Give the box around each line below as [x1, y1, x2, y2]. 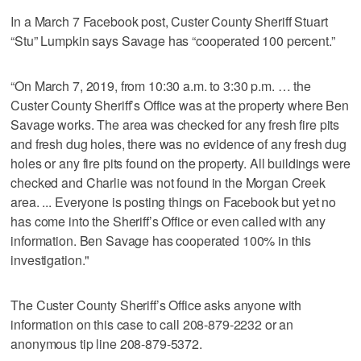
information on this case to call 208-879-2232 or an [10, 315, 294, 334]
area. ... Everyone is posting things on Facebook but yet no [10, 193, 337, 212]
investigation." [10, 251, 90, 270]
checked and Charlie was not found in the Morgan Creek [10, 173, 326, 193]
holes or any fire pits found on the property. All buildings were [10, 154, 351, 173]
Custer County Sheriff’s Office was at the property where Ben [10, 96, 349, 115]
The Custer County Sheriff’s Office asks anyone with [10, 296, 302, 315]
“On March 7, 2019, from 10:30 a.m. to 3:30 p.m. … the [10, 77, 311, 96]
